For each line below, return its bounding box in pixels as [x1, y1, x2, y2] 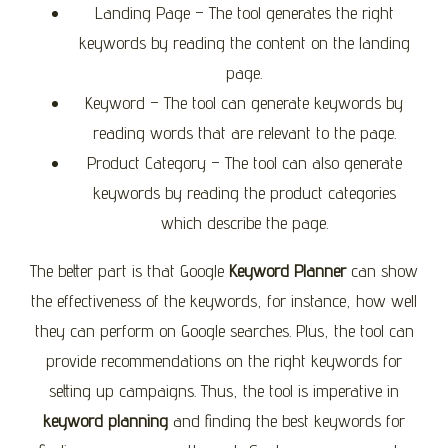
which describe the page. [160, 211, 328, 233]
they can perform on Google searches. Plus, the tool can [34, 319, 414, 341]
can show [346, 259, 418, 281]
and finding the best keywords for [168, 409, 405, 431]
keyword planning [43, 409, 168, 431]
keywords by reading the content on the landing [78, 31, 410, 53]
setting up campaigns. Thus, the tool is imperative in [49, 379, 399, 401]
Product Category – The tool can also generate [86, 151, 402, 173]
